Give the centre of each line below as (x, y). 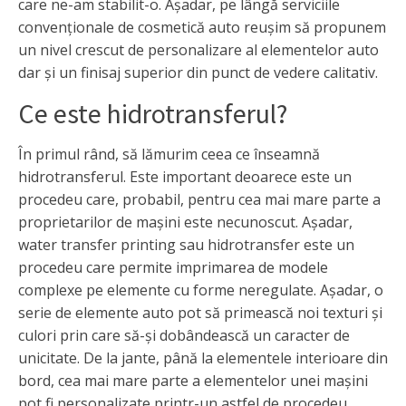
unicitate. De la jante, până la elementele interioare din (203, 358)
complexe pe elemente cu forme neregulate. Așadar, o (201, 290)
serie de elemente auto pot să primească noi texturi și (200, 312)
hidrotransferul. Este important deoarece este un (185, 176)
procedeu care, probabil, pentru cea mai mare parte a (199, 199)
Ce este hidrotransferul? (153, 113)
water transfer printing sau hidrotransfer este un (186, 244)
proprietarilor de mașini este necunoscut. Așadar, (185, 222)
